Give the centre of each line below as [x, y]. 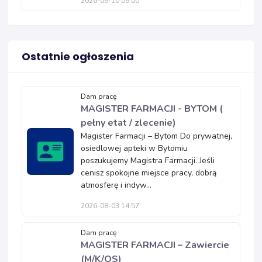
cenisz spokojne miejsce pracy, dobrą [149, 173]
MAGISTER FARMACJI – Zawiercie [155, 245]
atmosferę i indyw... [116, 185]
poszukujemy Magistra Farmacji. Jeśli [148, 161]
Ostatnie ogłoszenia [78, 56]
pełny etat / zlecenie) [128, 123]
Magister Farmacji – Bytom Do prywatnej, [156, 136]
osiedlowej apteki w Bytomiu [134, 148]
